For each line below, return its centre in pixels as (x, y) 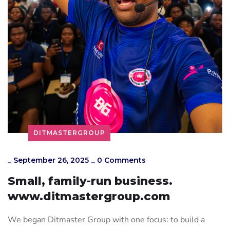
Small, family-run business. (90, 181)
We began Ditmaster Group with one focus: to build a (106, 219)
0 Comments (121, 160)
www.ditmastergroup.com (89, 196)
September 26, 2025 (51, 160)
